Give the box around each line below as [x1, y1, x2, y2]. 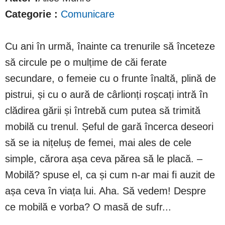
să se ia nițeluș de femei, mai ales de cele [5, 137, 191, 148]
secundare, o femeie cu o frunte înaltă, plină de [5, 73, 216, 84]
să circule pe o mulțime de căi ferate [5, 57, 167, 68]
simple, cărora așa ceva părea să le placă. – [5, 153, 202, 164]
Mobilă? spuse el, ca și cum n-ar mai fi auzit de [5, 169, 215, 180]
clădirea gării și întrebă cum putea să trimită [5, 105, 200, 116]
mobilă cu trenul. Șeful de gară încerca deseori [5, 121, 213, 132]
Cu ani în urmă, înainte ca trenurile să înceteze [5, 41, 215, 52]
